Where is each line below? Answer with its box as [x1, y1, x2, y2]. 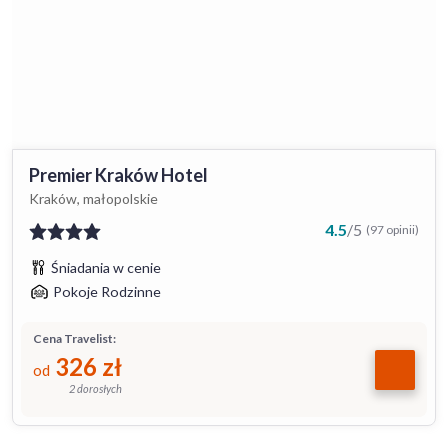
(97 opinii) [366, 222, 419, 237]
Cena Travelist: [33, 331, 116, 346]
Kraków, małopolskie [29, 190, 158, 207]
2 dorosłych [69, 382, 122, 395]
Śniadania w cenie [51, 259, 161, 276]
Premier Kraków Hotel [29, 164, 208, 186]
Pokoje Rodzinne [53, 283, 161, 300]
